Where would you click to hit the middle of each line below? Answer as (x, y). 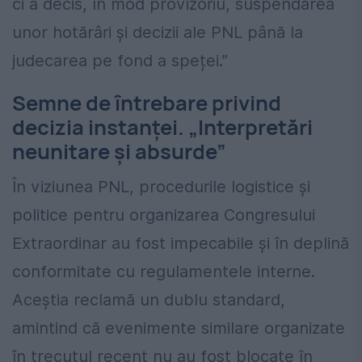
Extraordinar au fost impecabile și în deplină (181, 244)
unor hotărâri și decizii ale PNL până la (158, 33)
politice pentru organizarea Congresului (164, 215)
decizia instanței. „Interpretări (162, 128)
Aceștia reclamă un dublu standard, (149, 300)
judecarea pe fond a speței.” (120, 61)
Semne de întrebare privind (147, 103)
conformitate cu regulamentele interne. (164, 272)
